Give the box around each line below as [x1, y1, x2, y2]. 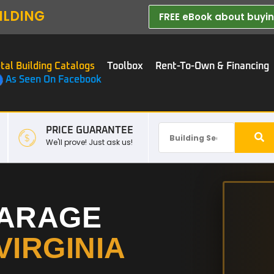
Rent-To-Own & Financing [155, 61, 269, 71]
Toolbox [107, 61, 143, 71]
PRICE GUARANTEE [46, 125, 134, 135]
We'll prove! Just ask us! [46, 136, 133, 147]
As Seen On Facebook [6, 75, 102, 84]
